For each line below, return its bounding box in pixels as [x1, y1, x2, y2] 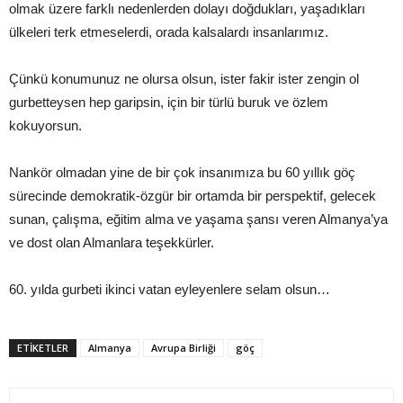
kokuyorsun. [9, 118, 82, 134]
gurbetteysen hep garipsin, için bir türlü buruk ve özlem [9, 94, 328, 111]
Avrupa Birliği [151, 341, 216, 355]
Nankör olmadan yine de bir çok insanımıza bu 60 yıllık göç [9, 165, 355, 181]
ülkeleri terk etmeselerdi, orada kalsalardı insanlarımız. [9, 24, 328, 40]
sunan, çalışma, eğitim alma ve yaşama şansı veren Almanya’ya [9, 211, 388, 228]
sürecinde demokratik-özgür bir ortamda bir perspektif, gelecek [9, 188, 376, 204]
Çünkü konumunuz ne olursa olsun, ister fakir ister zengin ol [9, 71, 359, 87]
